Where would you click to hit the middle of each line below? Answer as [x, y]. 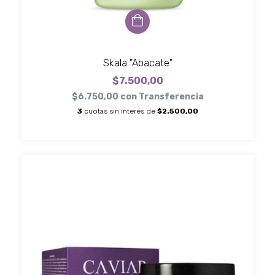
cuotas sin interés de [120, 111]
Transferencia [171, 96]
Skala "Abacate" [137, 63]
